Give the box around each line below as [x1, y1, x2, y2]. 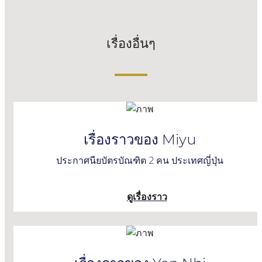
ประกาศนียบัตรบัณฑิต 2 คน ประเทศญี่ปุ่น [56, 153, 223, 167]
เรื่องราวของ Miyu [83, 130, 196, 148]
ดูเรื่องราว [126, 189, 167, 203]
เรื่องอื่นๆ [106, 36, 156, 52]
